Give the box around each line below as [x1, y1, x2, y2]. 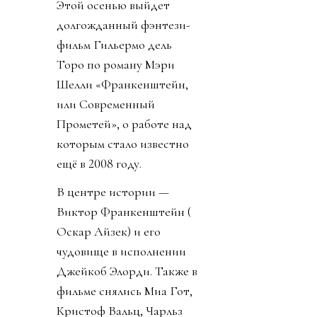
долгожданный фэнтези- [57, 17, 190, 33]
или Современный [57, 96, 155, 113]
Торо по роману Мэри [57, 57, 175, 73]
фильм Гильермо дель [57, 37, 172, 53]
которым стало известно [57, 136, 189, 152]
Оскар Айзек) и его [57, 224, 161, 240]
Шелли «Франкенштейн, [57, 76, 188, 93]
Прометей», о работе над [57, 116, 192, 132]
